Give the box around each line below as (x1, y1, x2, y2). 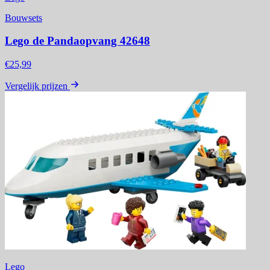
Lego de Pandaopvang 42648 (5, 34, 150, 48)
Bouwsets (5, 12, 42, 23)
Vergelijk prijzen (5, 81, 67, 92)
